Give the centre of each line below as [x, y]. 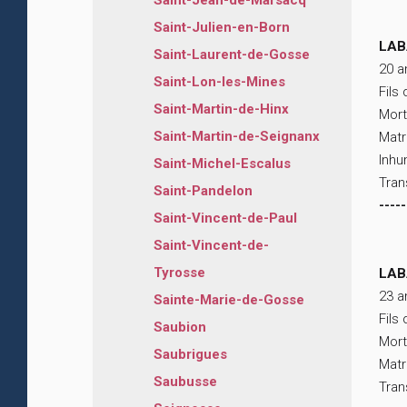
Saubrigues [190, 355]
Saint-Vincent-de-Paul [225, 218]
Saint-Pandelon [203, 191]
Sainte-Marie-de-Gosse [229, 300]
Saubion [180, 328]
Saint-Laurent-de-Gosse [232, 55]
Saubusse [185, 382]
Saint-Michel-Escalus [222, 164]
